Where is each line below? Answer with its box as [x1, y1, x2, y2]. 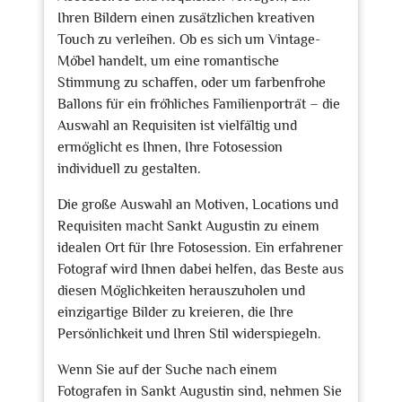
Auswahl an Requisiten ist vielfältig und [57, 118, 297, 134]
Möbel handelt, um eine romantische [57, 53, 279, 69]
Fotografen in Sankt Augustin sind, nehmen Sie [57, 383, 342, 399]
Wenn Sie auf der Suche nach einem [57, 362, 277, 378]
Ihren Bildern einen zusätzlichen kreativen [57, 10, 315, 26]
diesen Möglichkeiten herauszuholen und [57, 283, 305, 299]
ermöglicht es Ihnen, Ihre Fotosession [57, 139, 283, 155]
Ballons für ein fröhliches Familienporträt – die [57, 96, 340, 112]
